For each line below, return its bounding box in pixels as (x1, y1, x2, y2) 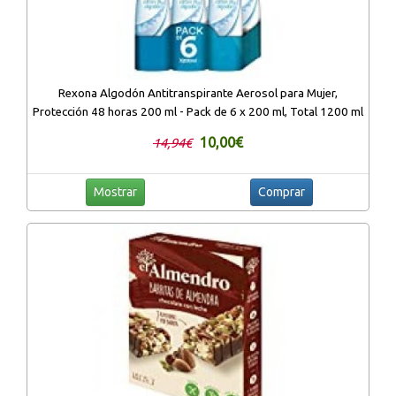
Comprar (257, 184, 305, 199)
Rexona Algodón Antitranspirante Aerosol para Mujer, (58, 86, 338, 100)
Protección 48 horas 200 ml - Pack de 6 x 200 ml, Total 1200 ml (33, 104, 363, 118)
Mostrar (93, 184, 137, 199)
